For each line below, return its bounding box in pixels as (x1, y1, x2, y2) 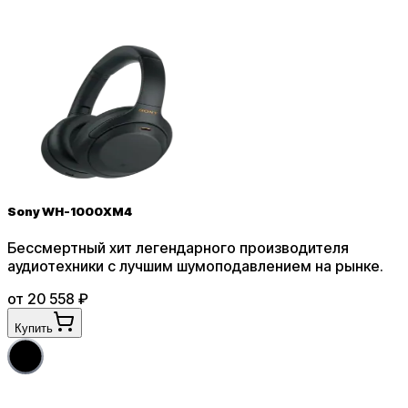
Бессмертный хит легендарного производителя (7, 239, 349, 258)
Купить (15, 321, 53, 336)
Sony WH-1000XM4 (7, 203, 132, 219)
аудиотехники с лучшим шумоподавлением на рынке (7, 257, 380, 276)
